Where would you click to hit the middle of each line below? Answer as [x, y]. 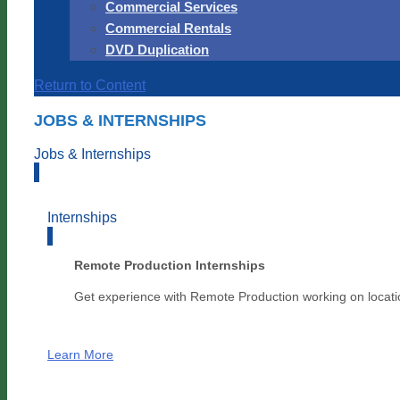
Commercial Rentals [168, 28]
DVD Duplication [157, 50]
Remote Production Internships [170, 265]
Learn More [80, 354]
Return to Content [90, 85]
